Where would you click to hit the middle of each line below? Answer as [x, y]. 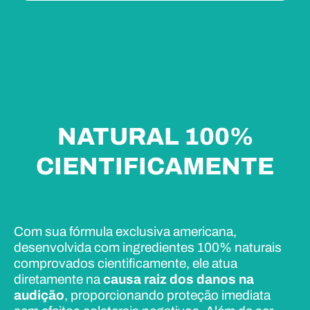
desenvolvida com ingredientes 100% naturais [148, 248]
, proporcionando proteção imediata [167, 295]
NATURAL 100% [155, 137]
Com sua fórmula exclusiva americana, [125, 232]
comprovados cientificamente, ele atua [126, 264]
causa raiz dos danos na [179, 280]
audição [39, 295]
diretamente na [58, 280]
